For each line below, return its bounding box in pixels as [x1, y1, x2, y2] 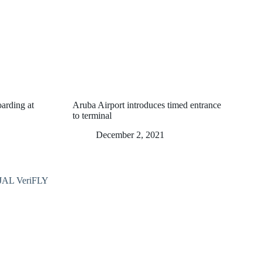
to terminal [73, 110, 112, 120]
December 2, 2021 [96, 129, 164, 140]
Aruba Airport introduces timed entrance [73, 99, 221, 110]
